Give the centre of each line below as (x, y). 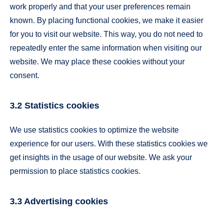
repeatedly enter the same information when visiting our (106, 48)
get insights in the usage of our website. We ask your (101, 158)
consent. (25, 76)
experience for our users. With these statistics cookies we (109, 144)
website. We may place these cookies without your (97, 62)
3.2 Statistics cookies (55, 105)
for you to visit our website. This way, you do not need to (106, 34)
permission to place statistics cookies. (75, 171)
